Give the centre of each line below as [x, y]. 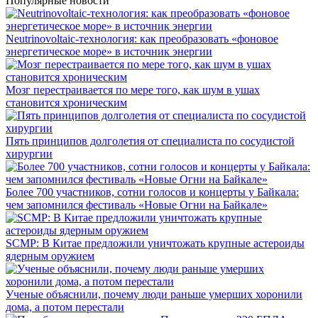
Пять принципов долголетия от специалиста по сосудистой [150, 141]
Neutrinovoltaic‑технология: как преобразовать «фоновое [142, 39]
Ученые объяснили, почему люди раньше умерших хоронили [154, 295]
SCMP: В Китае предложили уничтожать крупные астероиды [155, 243]
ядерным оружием [50, 256]
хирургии [29, 154]
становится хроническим [66, 103]
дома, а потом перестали [65, 307]
